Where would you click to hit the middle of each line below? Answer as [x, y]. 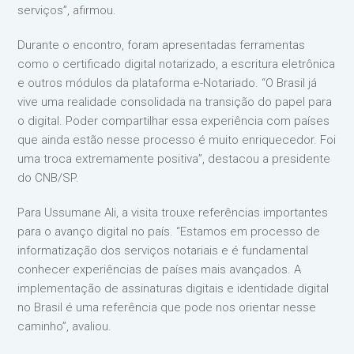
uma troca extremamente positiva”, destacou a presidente [174, 159]
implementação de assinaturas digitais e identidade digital [173, 288]
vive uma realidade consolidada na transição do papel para [175, 102]
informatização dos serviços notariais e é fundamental [163, 250]
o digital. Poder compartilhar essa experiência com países [174, 121]
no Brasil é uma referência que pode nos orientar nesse [167, 307]
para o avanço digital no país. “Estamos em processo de [169, 232]
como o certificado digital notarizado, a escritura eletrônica [177, 64]
